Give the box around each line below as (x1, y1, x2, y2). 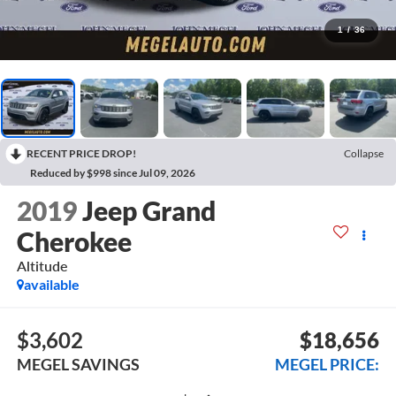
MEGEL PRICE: (275, 354, 380, 374)
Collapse (344, 146, 384, 160)
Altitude (16, 257, 68, 275)
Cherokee (16, 225, 132, 258)
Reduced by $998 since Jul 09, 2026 (30, 165, 195, 179)
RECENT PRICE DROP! (27, 146, 136, 160)
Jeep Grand (81, 194, 216, 227)
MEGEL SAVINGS (16, 354, 140, 374)
